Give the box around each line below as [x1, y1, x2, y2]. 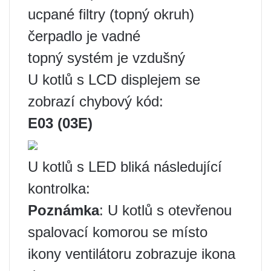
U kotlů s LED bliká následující [28, 158, 222, 175]
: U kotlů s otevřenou [99, 202, 232, 218]
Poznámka [28, 202, 99, 218]
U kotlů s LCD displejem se [28, 71, 200, 88]
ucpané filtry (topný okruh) [28, 6, 194, 22]
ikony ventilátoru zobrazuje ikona [28, 246, 235, 262]
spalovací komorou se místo [28, 224, 207, 240]
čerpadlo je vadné [28, 28, 140, 44]
